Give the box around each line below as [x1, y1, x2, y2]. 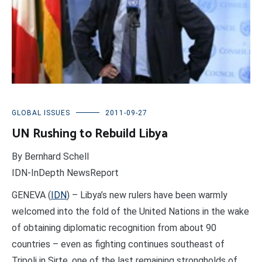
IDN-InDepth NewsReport [12, 167, 119, 179]
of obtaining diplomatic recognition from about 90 [12, 222, 216, 234]
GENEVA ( [12, 189, 51, 201]
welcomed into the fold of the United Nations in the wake [12, 206, 249, 218]
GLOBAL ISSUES [12, 109, 70, 118]
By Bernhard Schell [12, 151, 89, 163]
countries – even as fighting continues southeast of [12, 239, 225, 250]
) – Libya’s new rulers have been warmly [67, 189, 227, 201]
